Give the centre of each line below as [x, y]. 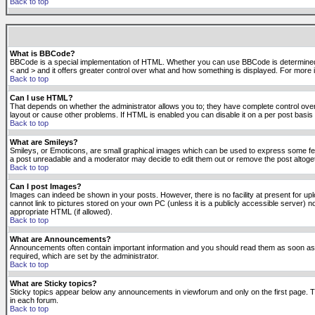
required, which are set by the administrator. [84, 256]
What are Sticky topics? [53, 283]
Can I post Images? [46, 186]
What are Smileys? [44, 142]
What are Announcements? [60, 239]
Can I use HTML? [41, 98]
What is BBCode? [43, 53]
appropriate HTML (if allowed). [61, 212]
